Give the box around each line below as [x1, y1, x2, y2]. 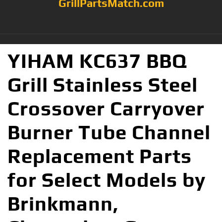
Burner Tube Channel [7, 120, 211, 144]
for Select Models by [7, 168, 206, 191]
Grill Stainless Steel [7, 73, 198, 96]
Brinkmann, [7, 192, 118, 215]
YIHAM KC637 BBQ [7, 49, 187, 72]
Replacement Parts [7, 144, 192, 167]
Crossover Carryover [7, 97, 205, 120]
